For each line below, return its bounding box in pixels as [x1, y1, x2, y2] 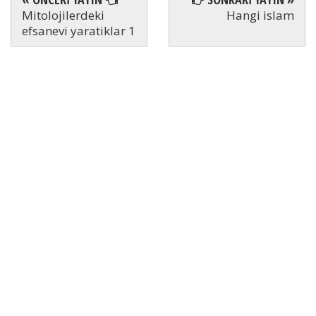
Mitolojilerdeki [22, 7, 104, 24]
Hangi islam [226, 7, 294, 24]
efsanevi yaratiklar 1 [22, 23, 135, 39]
